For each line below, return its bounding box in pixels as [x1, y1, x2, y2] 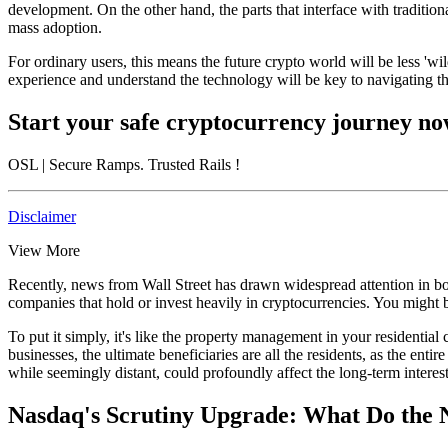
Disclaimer [8, 207, 76, 225]
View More [8, 241, 80, 259]
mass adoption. [8, 18, 102, 36]
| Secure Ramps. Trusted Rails [42, 155, 231, 173]
